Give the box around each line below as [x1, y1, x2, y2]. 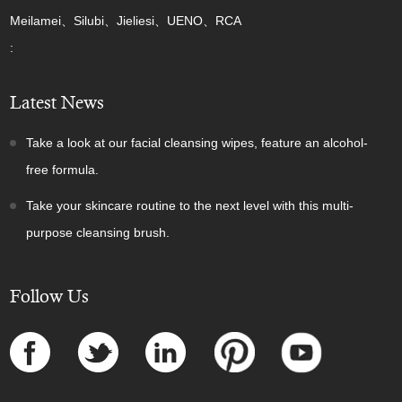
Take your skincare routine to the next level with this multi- [26, 198, 354, 213]
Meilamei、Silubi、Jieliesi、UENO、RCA [10, 13, 242, 28]
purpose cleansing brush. [26, 225, 170, 240]
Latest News [10, 92, 105, 113]
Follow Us [10, 286, 90, 307]
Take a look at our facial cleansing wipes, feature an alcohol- [26, 135, 369, 150]
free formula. [26, 162, 100, 177]
